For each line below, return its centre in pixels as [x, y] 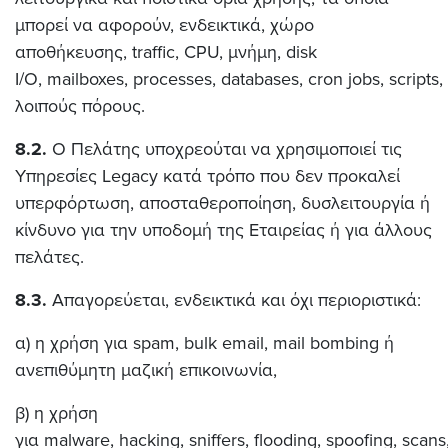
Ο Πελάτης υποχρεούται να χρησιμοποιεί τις [224, 149]
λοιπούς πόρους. [80, 106]
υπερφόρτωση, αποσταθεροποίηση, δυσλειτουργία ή [222, 203]
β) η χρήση [56, 413]
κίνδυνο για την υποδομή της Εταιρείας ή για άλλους [223, 230]
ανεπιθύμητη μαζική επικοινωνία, [146, 370]
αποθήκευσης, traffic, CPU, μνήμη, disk [166, 52]
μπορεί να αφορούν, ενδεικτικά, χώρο [164, 25]
